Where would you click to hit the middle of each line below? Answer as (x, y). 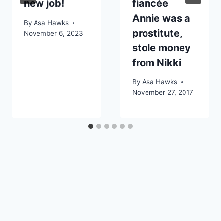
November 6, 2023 (54, 33)
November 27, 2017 (163, 92)
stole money (162, 48)
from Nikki (157, 63)
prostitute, (157, 33)
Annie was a (161, 18)
